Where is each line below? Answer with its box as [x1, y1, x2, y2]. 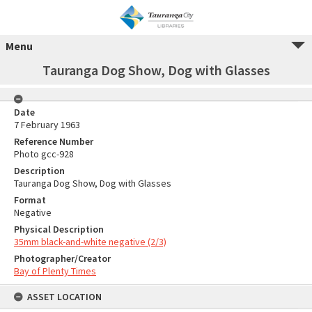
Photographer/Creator [14, 252, 111, 265]
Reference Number [14, 135, 93, 148]
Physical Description [14, 223, 104, 235]
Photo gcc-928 [14, 148, 74, 160]
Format [14, 194, 46, 206]
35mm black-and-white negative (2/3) [14, 235, 166, 248]
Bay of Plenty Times [14, 265, 96, 277]
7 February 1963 [14, 118, 80, 131]
